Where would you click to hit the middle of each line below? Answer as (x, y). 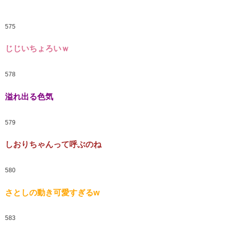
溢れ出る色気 (29, 96)
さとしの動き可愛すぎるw (52, 192)
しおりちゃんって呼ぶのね (53, 145)
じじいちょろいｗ (37, 49)
